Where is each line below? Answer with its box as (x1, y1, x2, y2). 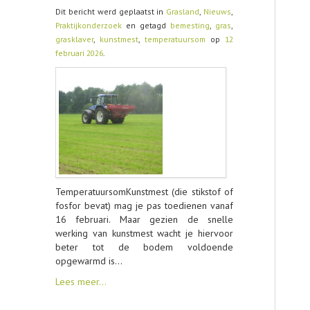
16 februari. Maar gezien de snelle (55, 213, 233, 226)
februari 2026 (55, 48, 103, 58)
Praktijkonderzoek (55, 20, 122, 30)
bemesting (170, 20, 210, 30)
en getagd (122, 20, 170, 30)
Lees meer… (55, 275, 107, 288)
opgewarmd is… (55, 255, 122, 267)
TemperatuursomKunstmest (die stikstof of (55, 185, 233, 198)
